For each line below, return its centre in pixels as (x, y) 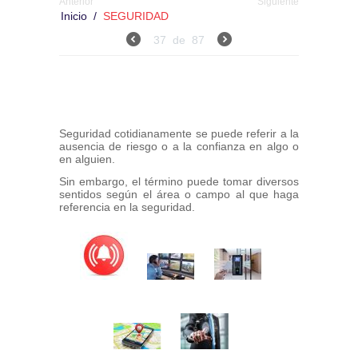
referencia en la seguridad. (127, 207)
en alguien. (89, 159)
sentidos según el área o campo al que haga (179, 194)
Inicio (74, 16)
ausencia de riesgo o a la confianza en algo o (179, 146)
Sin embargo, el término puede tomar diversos (179, 181)
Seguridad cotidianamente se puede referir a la (179, 133)
